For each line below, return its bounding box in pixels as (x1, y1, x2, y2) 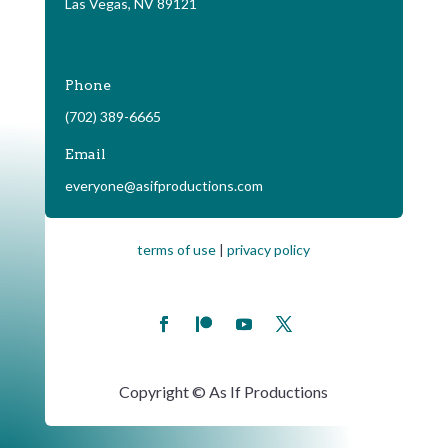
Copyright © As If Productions (119, 381, 329, 401)
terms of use (137, 240, 217, 258)
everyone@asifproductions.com (64, 176, 263, 194)
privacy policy (227, 240, 311, 258)
